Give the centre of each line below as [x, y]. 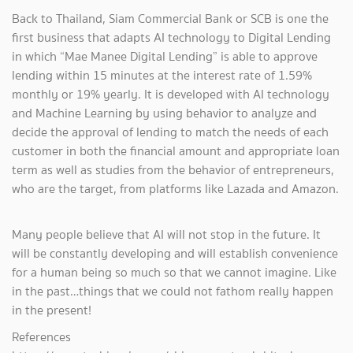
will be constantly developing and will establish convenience [175, 253]
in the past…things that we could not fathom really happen [173, 291]
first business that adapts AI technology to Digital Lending [171, 37]
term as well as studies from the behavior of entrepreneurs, [173, 169]
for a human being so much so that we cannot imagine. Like [174, 272]
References [41, 336]
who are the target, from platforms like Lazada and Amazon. [175, 188]
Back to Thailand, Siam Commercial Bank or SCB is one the [170, 18]
